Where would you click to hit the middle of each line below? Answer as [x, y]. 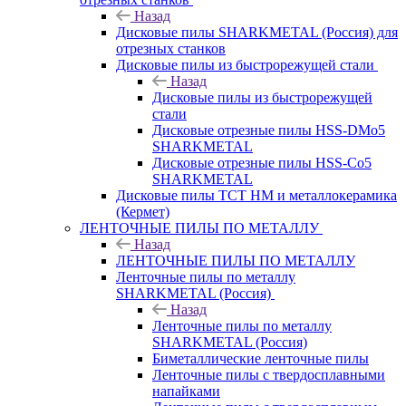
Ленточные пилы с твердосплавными [269, 374]
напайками [186, 391]
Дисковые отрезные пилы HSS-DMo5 [269, 130]
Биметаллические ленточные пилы [261, 358]
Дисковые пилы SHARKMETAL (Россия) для [257, 32]
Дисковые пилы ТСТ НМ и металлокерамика [256, 195]
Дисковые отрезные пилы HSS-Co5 [262, 162]
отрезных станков [171, 48]
